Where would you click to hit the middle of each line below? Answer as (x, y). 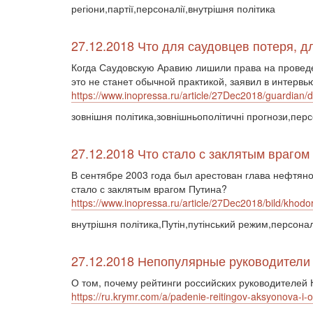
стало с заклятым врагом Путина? (149, 189)
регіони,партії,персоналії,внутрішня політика (173, 8)
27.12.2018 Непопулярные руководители (191, 261)
